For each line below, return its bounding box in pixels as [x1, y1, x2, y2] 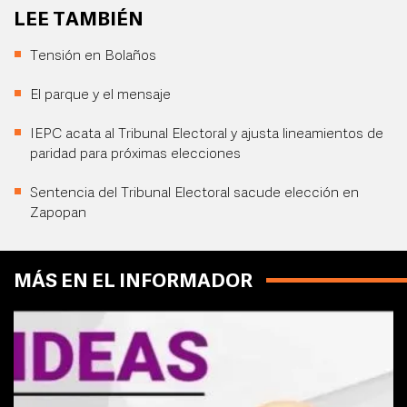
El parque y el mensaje [30, 88, 171, 104]
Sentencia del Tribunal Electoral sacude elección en [30, 186, 359, 202]
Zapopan [30, 206, 86, 222]
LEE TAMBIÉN [14, 11, 144, 31]
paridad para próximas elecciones [30, 147, 241, 163]
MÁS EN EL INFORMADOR [14, 273, 253, 293]
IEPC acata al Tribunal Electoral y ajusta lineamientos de [30, 127, 383, 143]
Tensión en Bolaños [30, 49, 156, 65]
